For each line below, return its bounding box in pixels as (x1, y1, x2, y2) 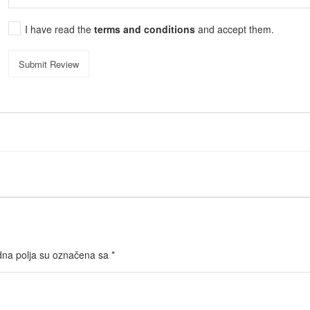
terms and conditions (94, 22, 199, 36)
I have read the (25, 22, 95, 36)
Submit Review (19, 57, 80, 71)
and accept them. (198, 22, 275, 36)
